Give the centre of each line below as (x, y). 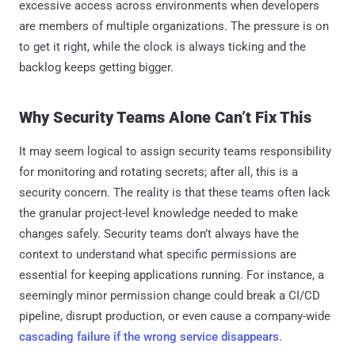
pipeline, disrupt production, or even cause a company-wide (175, 316)
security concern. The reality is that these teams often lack (175, 192)
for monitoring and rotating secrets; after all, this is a (158, 172)
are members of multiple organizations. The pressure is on (174, 26)
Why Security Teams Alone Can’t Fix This (165, 117)
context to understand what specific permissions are (158, 254)
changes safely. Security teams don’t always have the (159, 233)
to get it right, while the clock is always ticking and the (162, 46)
